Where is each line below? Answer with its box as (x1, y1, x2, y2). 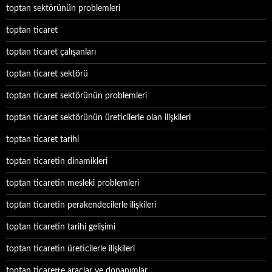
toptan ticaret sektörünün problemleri (6, 92, 147, 100)
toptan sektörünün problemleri (6, 4, 120, 13)
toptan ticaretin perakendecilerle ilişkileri (6, 201, 156, 209)
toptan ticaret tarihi (6, 135, 79, 144)
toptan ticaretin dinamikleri (6, 157, 107, 166)
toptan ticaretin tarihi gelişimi (6, 223, 115, 231)
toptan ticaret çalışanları (6, 48, 96, 56)
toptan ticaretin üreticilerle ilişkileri (6, 245, 135, 253)
